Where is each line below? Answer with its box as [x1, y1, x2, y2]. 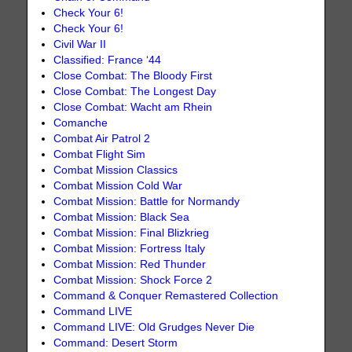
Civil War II [53, 38, 107, 51]
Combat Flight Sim [53, 148, 146, 161]
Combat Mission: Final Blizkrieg [53, 227, 210, 240]
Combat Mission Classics [53, 164, 178, 177]
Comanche [53, 117, 108, 130]
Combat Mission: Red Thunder [53, 258, 207, 271]
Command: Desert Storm [53, 337, 178, 350]
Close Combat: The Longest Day [53, 86, 217, 98]
